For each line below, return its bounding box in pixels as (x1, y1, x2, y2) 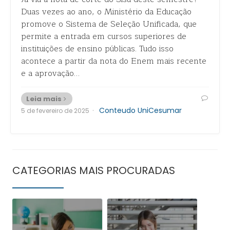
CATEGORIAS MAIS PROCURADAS (12, 163, 175, 178)
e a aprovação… (21, 67, 80, 80)
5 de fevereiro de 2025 (21, 106, 89, 115)
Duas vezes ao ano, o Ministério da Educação (21, 5, 191, 18)
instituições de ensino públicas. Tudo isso (21, 42, 174, 55)
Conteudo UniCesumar (99, 105, 182, 116)
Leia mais (26, 94, 62, 104)
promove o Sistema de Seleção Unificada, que (21, 17, 197, 31)
